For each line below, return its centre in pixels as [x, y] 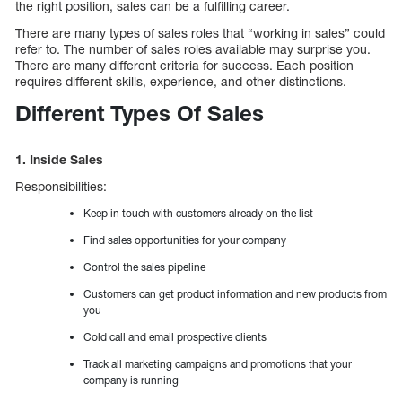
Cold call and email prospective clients [175, 337]
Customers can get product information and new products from [235, 294]
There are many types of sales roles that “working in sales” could [200, 33]
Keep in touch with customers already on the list [198, 214]
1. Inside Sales [59, 160]
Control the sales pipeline [144, 267]
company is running [131, 380]
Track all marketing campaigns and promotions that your [218, 364]
